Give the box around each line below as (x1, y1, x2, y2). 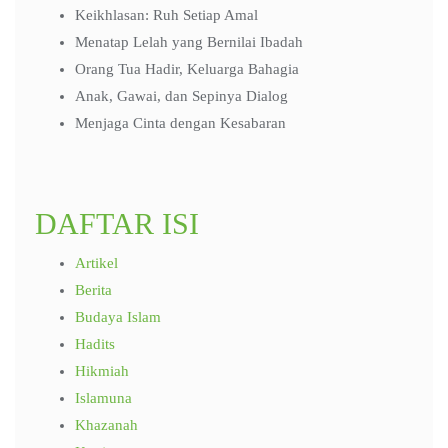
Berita (75, 282, 112, 298)
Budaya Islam (75, 309, 161, 325)
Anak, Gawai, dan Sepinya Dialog (75, 88, 288, 104)
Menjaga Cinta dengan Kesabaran (75, 115, 286, 131)
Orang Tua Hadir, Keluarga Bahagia (75, 61, 299, 77)
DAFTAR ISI (35, 207, 199, 240)
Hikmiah (75, 363, 129, 379)
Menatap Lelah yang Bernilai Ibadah (75, 34, 303, 50)
